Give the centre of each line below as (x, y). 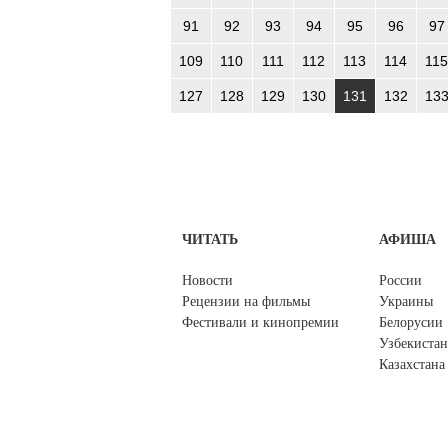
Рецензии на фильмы (246, 302)
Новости (207, 281)
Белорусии (411, 323)
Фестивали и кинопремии (260, 323)
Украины (406, 302)
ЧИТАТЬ (210, 240)
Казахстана (412, 365)
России (400, 281)
